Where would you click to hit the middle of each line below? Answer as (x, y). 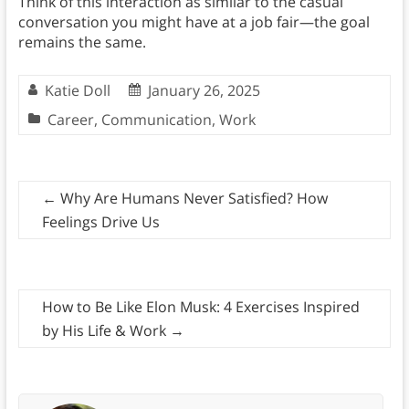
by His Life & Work (105, 331)
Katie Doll (77, 91)
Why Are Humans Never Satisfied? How (192, 199)
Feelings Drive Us (100, 222)
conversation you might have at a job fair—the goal (194, 22)
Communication (156, 120)
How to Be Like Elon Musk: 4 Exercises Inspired (200, 307)
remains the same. (82, 42)
